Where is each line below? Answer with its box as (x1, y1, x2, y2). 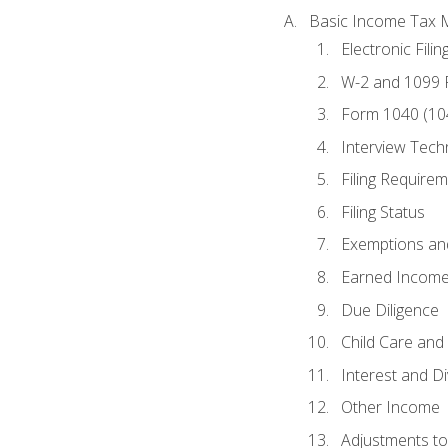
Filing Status (340, 200, 425, 223)
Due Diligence (340, 298, 439, 321)
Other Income (340, 396, 440, 419)
